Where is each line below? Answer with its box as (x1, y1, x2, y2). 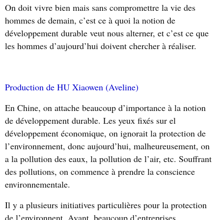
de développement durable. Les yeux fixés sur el (5, 114, 176, 126)
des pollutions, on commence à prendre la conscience (5, 165, 195, 177)
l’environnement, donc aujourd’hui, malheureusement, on (5, 140, 210, 152)
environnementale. (5, 178, 70, 190)
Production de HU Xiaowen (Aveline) (5, 81, 138, 93)
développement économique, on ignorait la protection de (5, 127, 206, 139)
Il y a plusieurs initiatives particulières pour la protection (5, 199, 207, 211)
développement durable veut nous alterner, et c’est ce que (5, 27, 209, 39)
